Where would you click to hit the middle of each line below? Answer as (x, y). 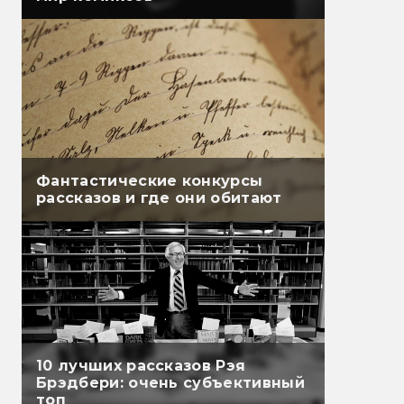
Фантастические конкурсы (150, 181)
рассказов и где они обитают (159, 198)
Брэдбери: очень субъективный (170, 383)
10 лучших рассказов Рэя (141, 366)
